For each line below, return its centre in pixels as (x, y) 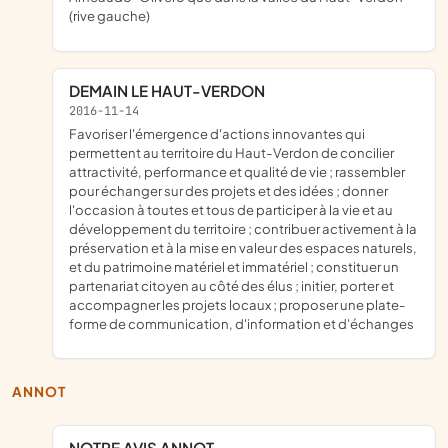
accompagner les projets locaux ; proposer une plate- (237, 305)
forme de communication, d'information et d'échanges (241, 324)
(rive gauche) (109, 16)
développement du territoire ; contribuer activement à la (243, 229)
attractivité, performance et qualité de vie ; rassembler (237, 172)
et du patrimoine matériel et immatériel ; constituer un (234, 267)
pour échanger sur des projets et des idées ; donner (228, 191)
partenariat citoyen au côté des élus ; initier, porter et (231, 286)
